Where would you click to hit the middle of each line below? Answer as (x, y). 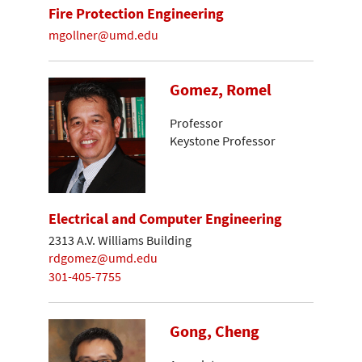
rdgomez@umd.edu (103, 258)
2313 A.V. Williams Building (120, 240)
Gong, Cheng (215, 332)
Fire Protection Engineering (136, 13)
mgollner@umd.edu (103, 34)
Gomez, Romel (221, 90)
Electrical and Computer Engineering (165, 218)
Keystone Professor (223, 141)
